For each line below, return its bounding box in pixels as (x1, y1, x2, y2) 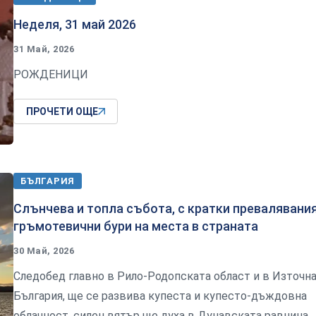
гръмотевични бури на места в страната (13, 219, 258, 233)
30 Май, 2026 (13, 245, 75, 256)
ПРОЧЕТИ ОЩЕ (26, 106, 98, 118)
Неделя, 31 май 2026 (13, 17, 136, 32)
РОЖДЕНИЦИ (13, 68, 88, 82)
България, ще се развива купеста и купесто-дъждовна (13, 289, 307, 303)
